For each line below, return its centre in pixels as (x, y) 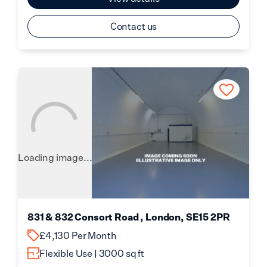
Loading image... (55, 157)
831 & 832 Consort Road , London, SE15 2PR (129, 217)
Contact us (133, 26)
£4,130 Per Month (78, 235)
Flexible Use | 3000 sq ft (92, 253)
